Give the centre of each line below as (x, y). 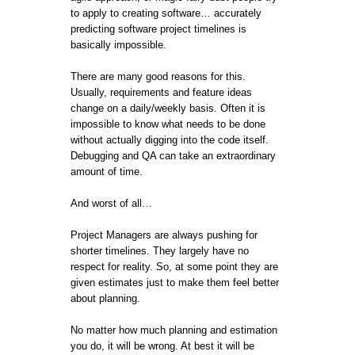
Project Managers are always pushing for (164, 235)
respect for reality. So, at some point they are (174, 266)
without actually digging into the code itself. (170, 139)
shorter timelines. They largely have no (160, 250)
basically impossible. (118, 44)
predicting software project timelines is (158, 29)
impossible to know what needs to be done (168, 124)
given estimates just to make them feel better (175, 282)
